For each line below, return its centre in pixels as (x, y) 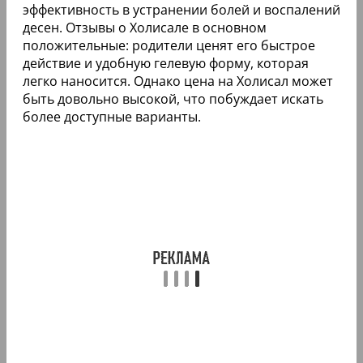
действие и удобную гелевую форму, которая (166, 63)
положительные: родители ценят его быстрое (169, 45)
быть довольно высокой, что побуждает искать (173, 98)
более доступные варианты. (112, 116)
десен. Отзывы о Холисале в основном (145, 27)
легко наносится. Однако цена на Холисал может (178, 81)
